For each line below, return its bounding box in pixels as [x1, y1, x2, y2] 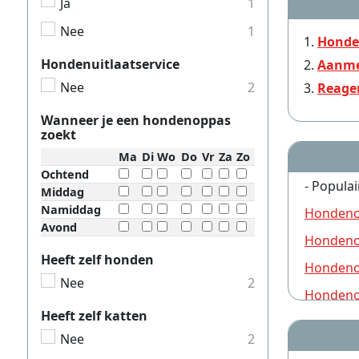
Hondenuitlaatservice [41, 54, 179, 73]
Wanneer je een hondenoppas [41, 111, 231, 129]
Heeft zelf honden [41, 250, 154, 268]
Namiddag [41, 201, 101, 217]
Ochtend [41, 166, 89, 182]
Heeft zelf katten [41, 306, 147, 325]
